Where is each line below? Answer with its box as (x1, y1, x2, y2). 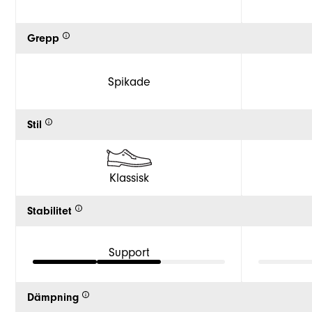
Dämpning (27, 291, 79, 304)
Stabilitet (27, 205, 72, 217)
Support (108, 244, 150, 260)
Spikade (107, 74, 150, 89)
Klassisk (109, 170, 149, 185)
